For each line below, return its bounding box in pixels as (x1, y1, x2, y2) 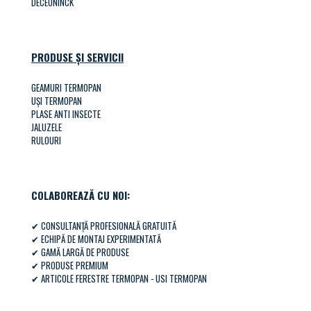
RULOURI (31, 133, 61, 147)
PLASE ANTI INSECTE (31, 106, 101, 121)
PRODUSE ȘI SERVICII (31, 49, 124, 65)
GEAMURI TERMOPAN (31, 80, 101, 94)
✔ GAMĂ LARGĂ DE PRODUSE (31, 244, 129, 259)
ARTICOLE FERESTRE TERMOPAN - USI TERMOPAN (41, 271, 207, 285)
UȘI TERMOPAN (31, 93, 82, 108)
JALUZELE (31, 119, 62, 134)
